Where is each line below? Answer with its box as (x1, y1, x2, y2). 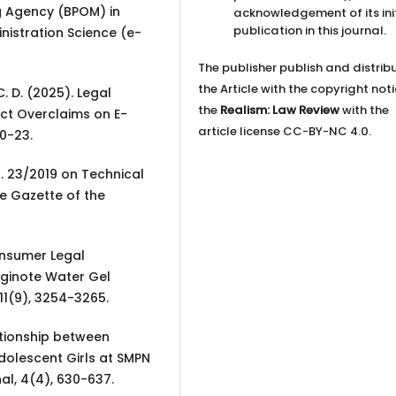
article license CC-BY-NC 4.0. (198, 122, 372, 140)
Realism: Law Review (220, 101, 340, 118)
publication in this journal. (233, 21, 387, 39)
